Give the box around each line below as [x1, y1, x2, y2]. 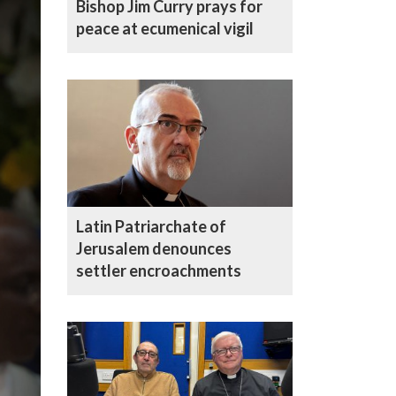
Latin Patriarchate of [76, 216, 226, 236]
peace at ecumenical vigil [76, 18, 254, 38]
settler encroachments [76, 260, 241, 280]
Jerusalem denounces [76, 238, 232, 258]
